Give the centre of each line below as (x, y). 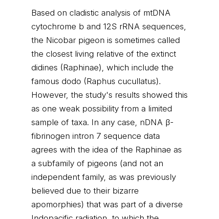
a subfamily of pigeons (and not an (97, 163)
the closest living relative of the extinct (104, 54)
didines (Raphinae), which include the (102, 67)
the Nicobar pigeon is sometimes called (106, 40)
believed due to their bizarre (85, 191)
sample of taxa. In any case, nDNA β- (102, 122)
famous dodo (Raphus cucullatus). (96, 81)
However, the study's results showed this (109, 95)
